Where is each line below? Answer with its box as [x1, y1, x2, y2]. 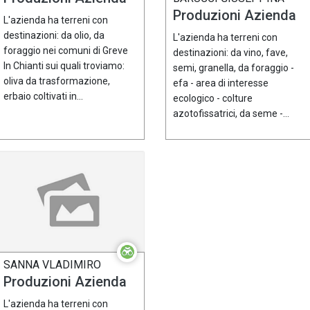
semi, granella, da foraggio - [173, 62, 294, 74]
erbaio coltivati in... [3, 91, 83, 102]
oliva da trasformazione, [3, 75, 110, 87]
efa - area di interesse [173, 77, 268, 89]
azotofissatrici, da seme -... [173, 108, 289, 120]
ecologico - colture [173, 93, 253, 104]
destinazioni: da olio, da [3, 30, 104, 42]
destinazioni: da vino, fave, [173, 47, 288, 59]
